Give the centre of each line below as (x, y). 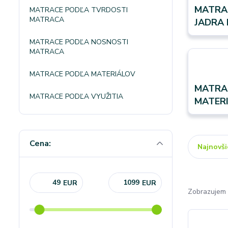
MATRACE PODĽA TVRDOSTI (79, 10)
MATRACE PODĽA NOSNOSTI (79, 42)
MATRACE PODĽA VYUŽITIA (76, 96)
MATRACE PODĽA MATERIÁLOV (82, 74)
